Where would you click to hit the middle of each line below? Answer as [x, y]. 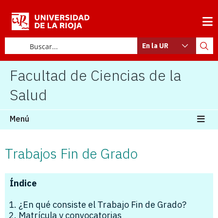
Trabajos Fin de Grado [71, 153]
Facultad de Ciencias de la [95, 75]
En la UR [155, 46]
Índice [23, 183]
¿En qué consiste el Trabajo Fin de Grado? [102, 204]
